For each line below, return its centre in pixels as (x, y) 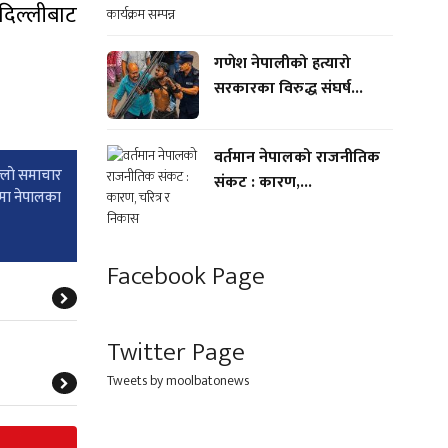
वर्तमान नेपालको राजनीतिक (296, 158)
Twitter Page (176, 353)
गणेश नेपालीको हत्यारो (282, 63)
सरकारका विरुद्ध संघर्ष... (288, 88)
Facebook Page (186, 277)
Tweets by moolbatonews (178, 381)
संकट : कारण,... (262, 183)
